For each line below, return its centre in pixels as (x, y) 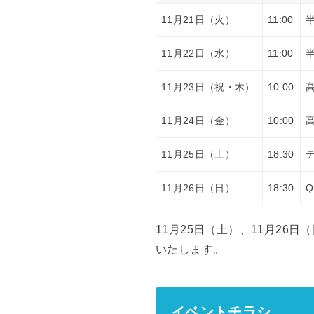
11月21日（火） (198, 19)
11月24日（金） (198, 120)
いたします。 (190, 250)
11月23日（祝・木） (208, 87)
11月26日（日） (198, 187)
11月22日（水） (198, 53)
